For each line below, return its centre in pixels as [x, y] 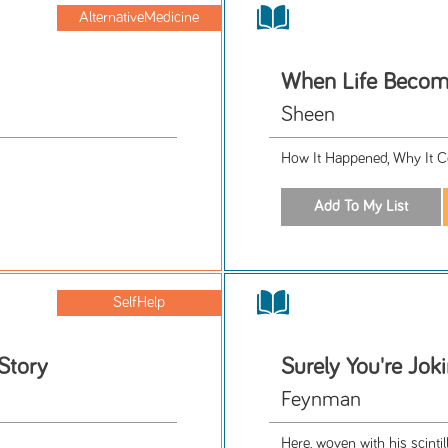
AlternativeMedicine [139, 18]
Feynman [321, 399]
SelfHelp [139, 302]
